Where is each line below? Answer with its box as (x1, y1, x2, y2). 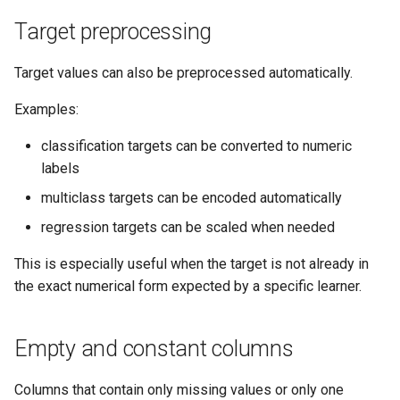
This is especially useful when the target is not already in (14, 255, 369, 272)
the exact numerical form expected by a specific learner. (14, 278, 362, 295)
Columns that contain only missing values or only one (14, 381, 344, 398)
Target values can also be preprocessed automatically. (14, 64, 353, 81)
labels (41, 160, 79, 177)
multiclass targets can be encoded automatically (41, 189, 342, 206)
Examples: (14, 101, 79, 118)
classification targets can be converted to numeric (41, 137, 352, 154)
